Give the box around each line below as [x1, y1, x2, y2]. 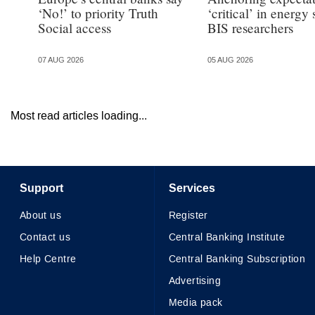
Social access [37, 19, 111, 37]
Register [168, 209, 208, 223]
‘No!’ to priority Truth [37, 4, 158, 22]
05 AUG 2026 [207, 55, 254, 65]
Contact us [19, 231, 70, 245]
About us [19, 209, 62, 223]
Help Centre [19, 252, 77, 266]
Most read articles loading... [11, 108, 147, 124]
